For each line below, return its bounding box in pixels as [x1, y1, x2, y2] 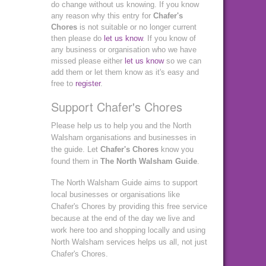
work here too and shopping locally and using [51, 226, 205, 235]
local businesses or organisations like [51, 190, 180, 199]
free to [51, 79, 75, 88]
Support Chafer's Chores [51, 98, 182, 116]
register [75, 79, 100, 88]
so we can [164, 56, 201, 66]
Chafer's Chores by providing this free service [51, 202, 207, 211]
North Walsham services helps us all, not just [51, 237, 207, 247]
